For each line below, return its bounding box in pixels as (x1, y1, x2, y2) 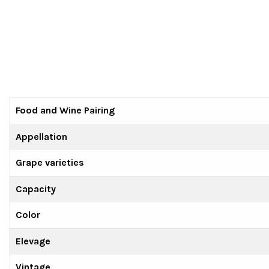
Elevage (16, 235, 50, 247)
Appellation (16, 131, 67, 142)
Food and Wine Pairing (16, 104, 115, 116)
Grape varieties (16, 157, 84, 168)
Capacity (16, 183, 56, 195)
